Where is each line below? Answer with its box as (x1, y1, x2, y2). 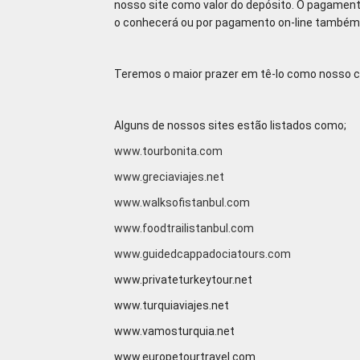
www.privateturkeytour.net (114, 273, 252, 286)
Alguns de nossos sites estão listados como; (114, 119, 346, 132)
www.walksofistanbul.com (114, 196, 250, 209)
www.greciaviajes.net (114, 170, 224, 183)
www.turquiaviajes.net (114, 299, 229, 312)
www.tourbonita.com (114, 145, 223, 157)
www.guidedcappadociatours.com (114, 247, 291, 260)
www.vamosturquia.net (114, 325, 235, 337)
